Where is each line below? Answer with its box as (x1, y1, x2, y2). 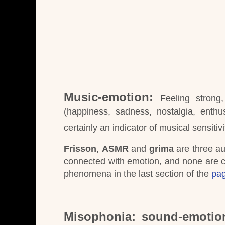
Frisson (64, 144, 96, 154)
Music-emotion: (64, 90, 153, 104)
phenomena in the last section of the (64, 169, 211, 179)
